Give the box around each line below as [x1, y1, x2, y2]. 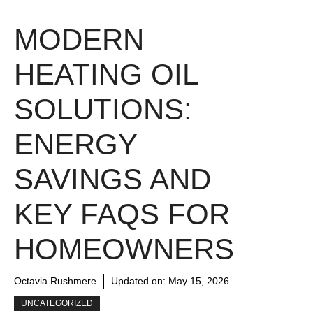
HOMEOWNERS [14, 233, 234, 265]
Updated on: [111, 275, 168, 286]
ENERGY [14, 128, 137, 161]
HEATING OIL [14, 58, 197, 91]
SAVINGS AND [14, 163, 211, 196]
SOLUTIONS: [14, 93, 192, 126]
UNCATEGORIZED [21, 298, 93, 308]
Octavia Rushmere [14, 275, 96, 286]
